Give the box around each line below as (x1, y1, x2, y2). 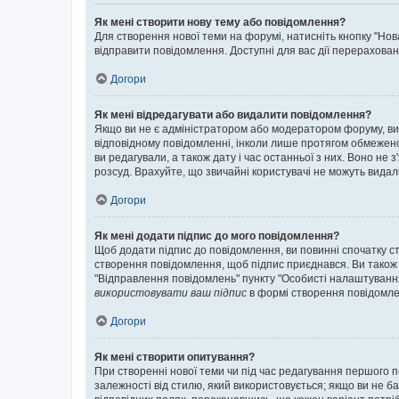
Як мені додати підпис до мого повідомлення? (94, 230, 339, 242)
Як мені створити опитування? (94, 351, 255, 363)
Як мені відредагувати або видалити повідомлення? (94, 109, 371, 121)
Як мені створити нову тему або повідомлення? (94, 16, 346, 28)
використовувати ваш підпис (94, 287, 247, 299)
